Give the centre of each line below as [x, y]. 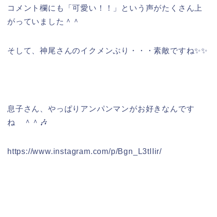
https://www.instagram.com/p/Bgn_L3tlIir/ [85, 152]
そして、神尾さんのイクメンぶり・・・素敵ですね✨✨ [108, 51]
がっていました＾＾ [44, 22]
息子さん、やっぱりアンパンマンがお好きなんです [101, 109]
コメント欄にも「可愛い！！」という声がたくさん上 [105, 8]
